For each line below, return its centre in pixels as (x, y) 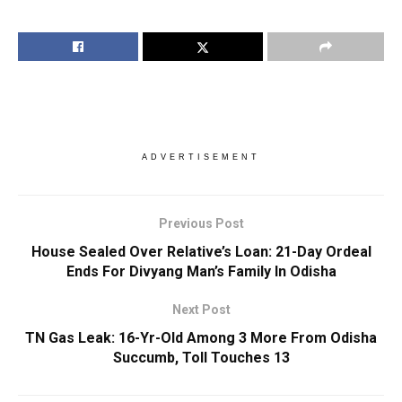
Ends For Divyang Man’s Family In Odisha (201, 271)
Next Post (201, 309)
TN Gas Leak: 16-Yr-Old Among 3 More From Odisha (201, 337)
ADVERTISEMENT (201, 157)
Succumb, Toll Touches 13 (201, 357)
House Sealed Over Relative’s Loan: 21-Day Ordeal (201, 251)
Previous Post (201, 223)
